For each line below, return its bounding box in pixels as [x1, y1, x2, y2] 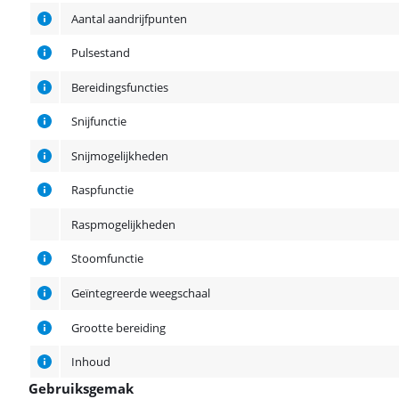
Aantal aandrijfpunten [71, 11, 187, 27]
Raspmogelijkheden [71, 216, 175, 232]
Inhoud [71, 354, 110, 370]
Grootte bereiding [71, 320, 166, 336]
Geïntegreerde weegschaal [71, 285, 210, 301]
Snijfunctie [71, 113, 126, 129]
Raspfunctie [71, 182, 134, 198]
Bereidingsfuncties [71, 79, 168, 95]
